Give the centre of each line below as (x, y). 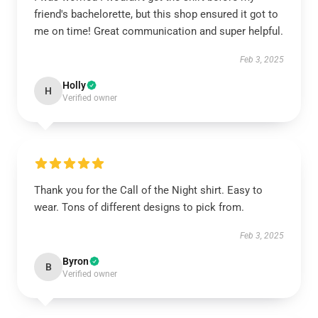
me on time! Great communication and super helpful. (159, 31)
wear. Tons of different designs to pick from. (139, 207)
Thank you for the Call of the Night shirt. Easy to (148, 190)
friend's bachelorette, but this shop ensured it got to (156, 14)
